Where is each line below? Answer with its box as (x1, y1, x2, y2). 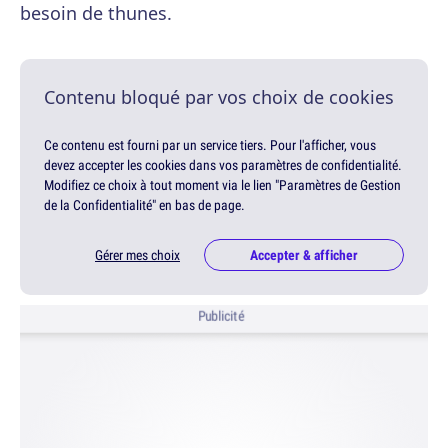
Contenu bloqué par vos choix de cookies (44, 84, 394, 109)
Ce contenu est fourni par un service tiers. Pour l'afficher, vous (44, 135, 376, 154)
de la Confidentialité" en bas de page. (44, 195, 245, 214)
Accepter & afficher (250, 245, 358, 264)
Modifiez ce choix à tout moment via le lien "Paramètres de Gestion (44, 175, 401, 194)
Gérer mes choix (95, 245, 180, 264)
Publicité (197, 307, 245, 326)
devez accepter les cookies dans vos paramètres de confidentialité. (44, 155, 402, 174)
